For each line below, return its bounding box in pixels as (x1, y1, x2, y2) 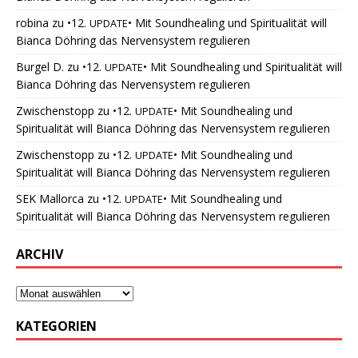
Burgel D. (16, 59, 64, 75)
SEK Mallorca (16, 191, 84, 207)
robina (16, 15, 49, 31)
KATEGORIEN (16, 317, 97, 336)
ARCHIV (16, 245, 63, 264)
